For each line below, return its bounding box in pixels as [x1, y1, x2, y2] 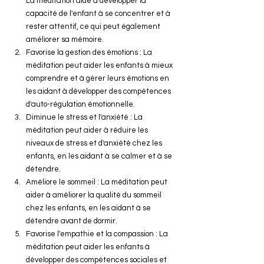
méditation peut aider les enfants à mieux [26, 61, 174, 70]
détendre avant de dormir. [26, 217, 117, 225]
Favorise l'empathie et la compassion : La [26, 230, 170, 238]
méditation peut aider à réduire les [26, 126, 150, 134]
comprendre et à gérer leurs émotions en [26, 74, 171, 82]
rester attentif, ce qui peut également [26, 22, 162, 31]
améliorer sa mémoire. [26, 35, 104, 44]
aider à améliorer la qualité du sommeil [26, 191, 163, 199]
